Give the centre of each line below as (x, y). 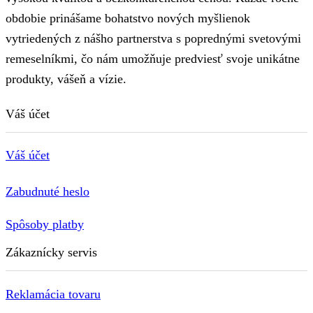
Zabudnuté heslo (48, 192)
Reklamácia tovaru (53, 294)
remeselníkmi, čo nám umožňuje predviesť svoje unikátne (153, 58)
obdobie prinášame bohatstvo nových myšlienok (128, 18)
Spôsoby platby (45, 225)
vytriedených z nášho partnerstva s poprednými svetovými (153, 38)
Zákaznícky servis (51, 253)
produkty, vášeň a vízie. (66, 79)
